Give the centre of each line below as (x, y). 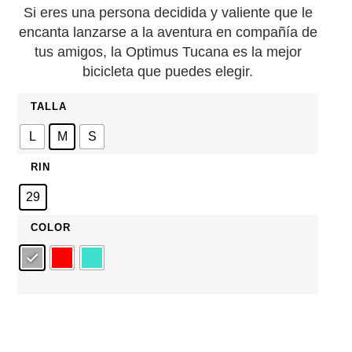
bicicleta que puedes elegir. (168, 72)
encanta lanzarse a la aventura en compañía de (168, 33)
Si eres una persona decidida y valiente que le (168, 13)
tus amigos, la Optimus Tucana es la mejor (168, 52)
